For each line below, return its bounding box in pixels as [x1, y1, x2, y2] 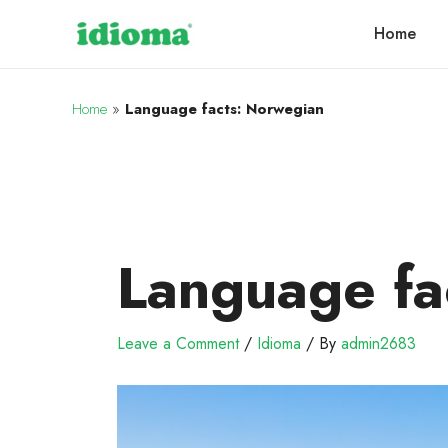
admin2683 [341, 332, 416, 355]
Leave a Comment [117, 332, 239, 355]
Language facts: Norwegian [125, 97, 324, 120]
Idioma [257, 332, 301, 355]
